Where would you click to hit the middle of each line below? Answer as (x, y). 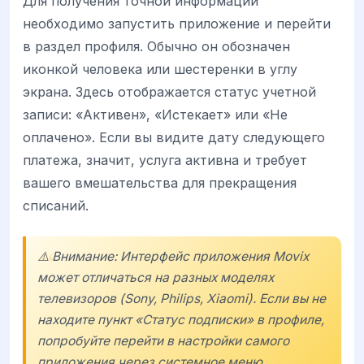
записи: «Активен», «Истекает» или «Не (155, 114)
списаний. (56, 205)
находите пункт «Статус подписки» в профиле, (181, 319)
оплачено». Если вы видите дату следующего (174, 137)
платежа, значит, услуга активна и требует (165, 160)
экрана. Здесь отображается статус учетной (169, 91)
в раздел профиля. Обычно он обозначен (156, 46)
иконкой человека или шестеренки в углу (160, 69)
